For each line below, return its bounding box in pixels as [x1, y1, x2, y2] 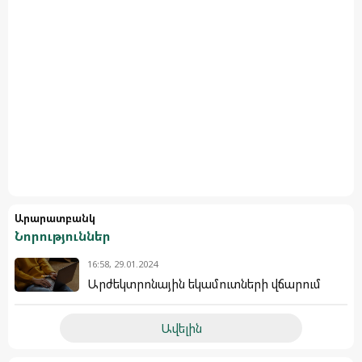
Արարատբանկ [15, 211, 95, 225]
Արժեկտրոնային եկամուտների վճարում [87, 276, 321, 292]
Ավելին [160, 320, 202, 337]
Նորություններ [15, 227, 111, 245]
